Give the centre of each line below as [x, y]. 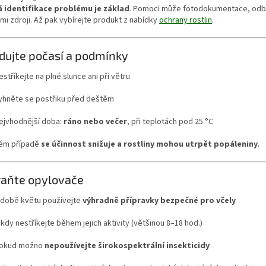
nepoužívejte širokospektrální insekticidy [127, 246]
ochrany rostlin [186, 20]
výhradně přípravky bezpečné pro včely [159, 201]
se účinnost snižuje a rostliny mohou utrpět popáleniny [149, 145]
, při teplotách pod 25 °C [170, 122]
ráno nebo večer [95, 122]
